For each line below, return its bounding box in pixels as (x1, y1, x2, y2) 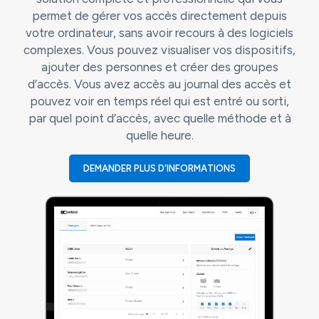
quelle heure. (125, 127, 194, 142)
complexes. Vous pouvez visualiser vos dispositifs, (23, 42, 296, 57)
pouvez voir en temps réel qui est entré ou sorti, (30, 93, 289, 108)
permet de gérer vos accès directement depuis (32, 8, 287, 23)
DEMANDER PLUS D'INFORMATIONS (83, 162, 236, 174)
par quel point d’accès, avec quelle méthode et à (28, 110, 291, 125)
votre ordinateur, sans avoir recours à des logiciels (26, 25, 293, 40)
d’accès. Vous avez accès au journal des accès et (28, 76, 291, 91)
